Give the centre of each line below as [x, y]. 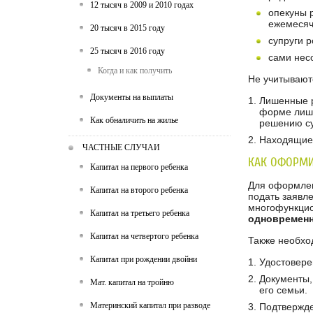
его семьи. [283, 290]
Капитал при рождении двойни [144, 259]
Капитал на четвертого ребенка [144, 236]
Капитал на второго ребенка [139, 190]
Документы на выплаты [132, 97]
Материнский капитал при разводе [150, 305]
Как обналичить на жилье [134, 120]
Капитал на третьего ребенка [140, 213]
